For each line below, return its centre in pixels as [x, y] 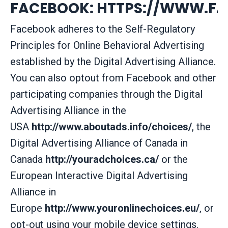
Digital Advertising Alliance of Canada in [99, 143]
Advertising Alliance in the [68, 110]
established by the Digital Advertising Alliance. [113, 61]
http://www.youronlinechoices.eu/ [122, 208]
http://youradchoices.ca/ [102, 159]
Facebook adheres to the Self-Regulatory [103, 29]
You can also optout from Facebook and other [113, 78]
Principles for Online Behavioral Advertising [107, 45]
